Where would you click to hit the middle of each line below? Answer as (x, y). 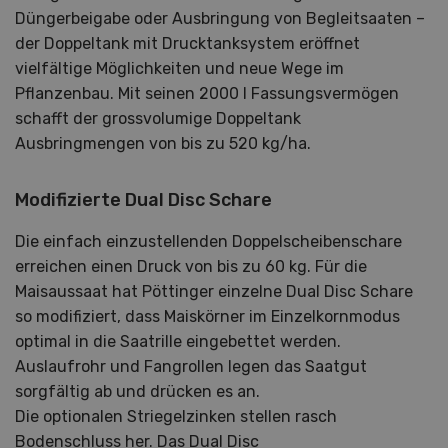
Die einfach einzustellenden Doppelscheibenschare (208, 241)
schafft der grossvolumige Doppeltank (158, 118)
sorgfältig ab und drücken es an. (139, 391)
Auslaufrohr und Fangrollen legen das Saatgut (191, 366)
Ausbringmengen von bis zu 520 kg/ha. (163, 143)
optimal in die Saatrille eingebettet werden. (178, 341)
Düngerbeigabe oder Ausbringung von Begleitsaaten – (220, 18)
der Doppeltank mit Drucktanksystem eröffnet (187, 43)
